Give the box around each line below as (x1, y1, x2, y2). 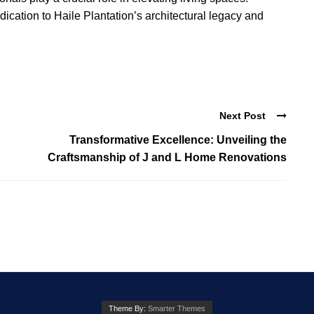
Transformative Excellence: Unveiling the (69, 133, 287, 146)
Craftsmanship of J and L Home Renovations (48, 151, 287, 163)
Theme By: (109, 303, 148, 313)
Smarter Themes (148, 303, 205, 313)
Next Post (219, 109, 266, 121)
